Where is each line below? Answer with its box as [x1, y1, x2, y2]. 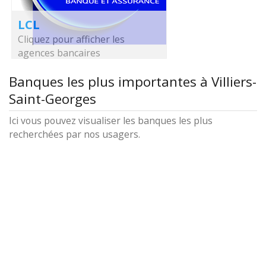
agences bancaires [18, 46, 100, 59]
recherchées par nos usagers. [9, 128, 140, 141]
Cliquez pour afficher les [18, 33, 125, 46]
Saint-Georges [9, 90, 96, 108]
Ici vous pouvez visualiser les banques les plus [9, 114, 213, 127]
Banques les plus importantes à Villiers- [9, 72, 256, 91]
